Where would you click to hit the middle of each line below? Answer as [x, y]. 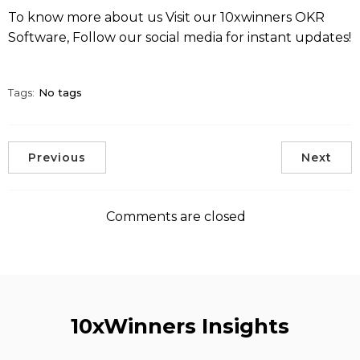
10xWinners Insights [180, 327]
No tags [60, 93]
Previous [57, 158]
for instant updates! [287, 38]
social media [184, 38]
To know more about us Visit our [114, 18]
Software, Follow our [77, 38]
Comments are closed [176, 217]
